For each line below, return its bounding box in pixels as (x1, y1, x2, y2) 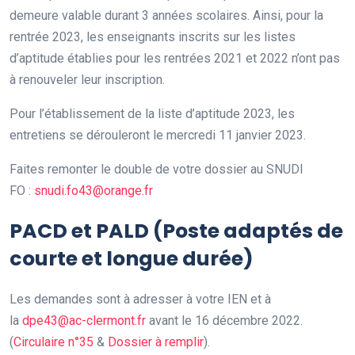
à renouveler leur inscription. (10, 72, 165, 88)
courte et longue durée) (10, 245, 254, 273)
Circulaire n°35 (13, 334, 94, 350)
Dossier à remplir (108, 334, 204, 350)
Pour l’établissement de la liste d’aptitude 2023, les (10, 106, 295, 122)
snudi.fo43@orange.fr (34, 183, 153, 199)
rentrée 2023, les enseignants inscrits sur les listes (10, 29, 296, 45)
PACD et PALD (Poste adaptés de (10, 217, 343, 246)
